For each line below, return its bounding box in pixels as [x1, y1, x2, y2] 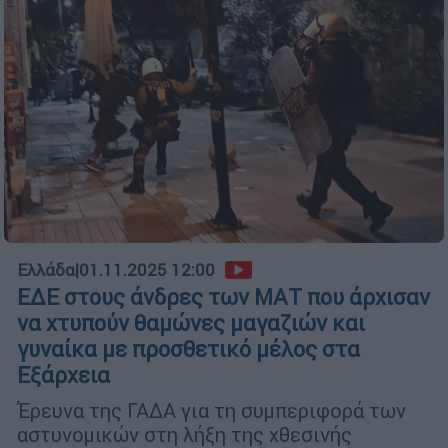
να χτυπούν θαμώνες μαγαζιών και [17, 310, 365, 338]
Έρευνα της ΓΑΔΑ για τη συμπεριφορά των [17, 398, 406, 424]
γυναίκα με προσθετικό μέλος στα [17, 336, 360, 364]
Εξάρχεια [17, 362, 110, 390]
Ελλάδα [17, 259, 75, 282]
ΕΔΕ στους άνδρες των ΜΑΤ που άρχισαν [17, 284, 430, 312]
